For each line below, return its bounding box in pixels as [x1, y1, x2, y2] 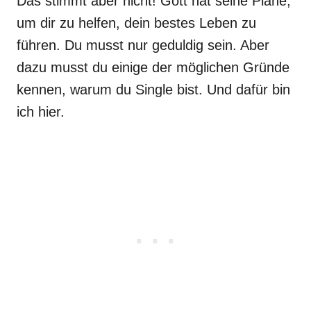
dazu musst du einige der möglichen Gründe [17, 60, 289, 75]
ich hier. [17, 104, 65, 119]
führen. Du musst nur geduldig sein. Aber [17, 37, 269, 53]
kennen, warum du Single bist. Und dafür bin [17, 82, 290, 97]
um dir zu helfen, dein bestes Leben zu [17, 15, 256, 31]
